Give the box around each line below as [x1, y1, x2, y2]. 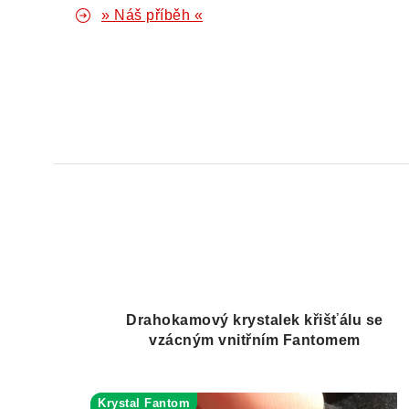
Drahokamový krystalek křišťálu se [126, 312, 383, 328]
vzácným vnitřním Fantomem [149, 332, 361, 348]
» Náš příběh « [101, 7, 203, 23]
